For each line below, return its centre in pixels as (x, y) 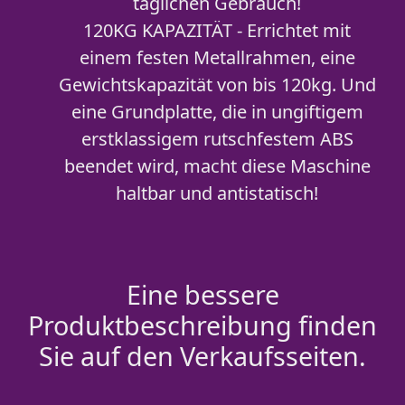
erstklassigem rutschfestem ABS (217, 139)
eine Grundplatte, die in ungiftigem (217, 112)
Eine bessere (202, 294)
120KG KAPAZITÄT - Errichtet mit (217, 30)
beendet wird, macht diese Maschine (217, 166)
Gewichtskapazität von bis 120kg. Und (217, 85)
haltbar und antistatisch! (217, 193)
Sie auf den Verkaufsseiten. (202, 356)
